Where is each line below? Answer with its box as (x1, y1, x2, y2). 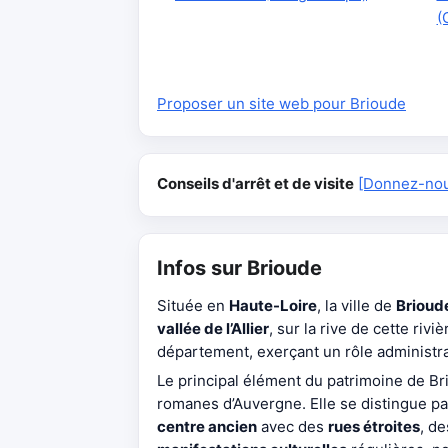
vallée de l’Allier (157, 319, 269, 338)
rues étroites (328, 417, 420, 436)
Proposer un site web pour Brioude (157, 94, 406, 113)
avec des (257, 417, 328, 436)
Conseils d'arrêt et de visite (157, 174, 354, 193)
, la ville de (317, 296, 396, 315)
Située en (157, 296, 229, 315)
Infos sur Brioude (157, 256, 322, 280)
